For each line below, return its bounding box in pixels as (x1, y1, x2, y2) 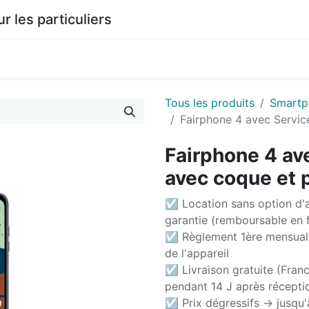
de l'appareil (165, 246, 229, 260)
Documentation (43, 52, 123, 66)
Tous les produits (165, 96, 255, 110)
